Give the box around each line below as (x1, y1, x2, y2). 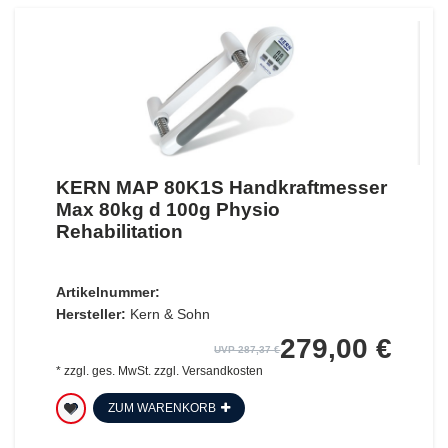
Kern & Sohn (129, 305, 210, 322)
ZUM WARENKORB (107, 400, 216, 415)
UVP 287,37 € (214, 343, 281, 355)
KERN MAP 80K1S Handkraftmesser (55, 176, 387, 198)
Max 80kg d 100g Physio (55, 198, 280, 220)
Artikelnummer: (55, 283, 160, 300)
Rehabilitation (55, 220, 183, 242)
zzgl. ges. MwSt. (63, 363, 151, 378)
